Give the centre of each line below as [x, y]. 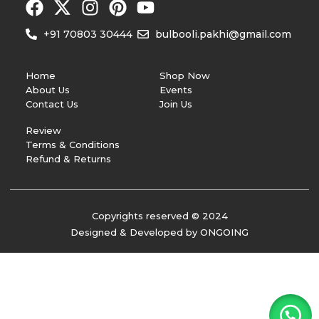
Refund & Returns [68, 159]
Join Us [176, 104]
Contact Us [52, 104]
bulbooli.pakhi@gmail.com [223, 35]
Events [176, 90]
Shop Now [185, 76]
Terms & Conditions [73, 145]
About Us [48, 90]
